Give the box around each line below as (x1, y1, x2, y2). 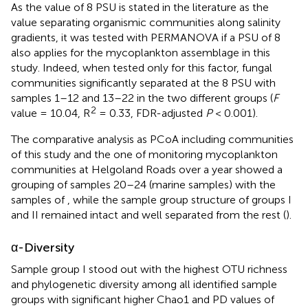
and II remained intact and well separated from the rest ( (11, 208, 286, 221)
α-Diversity (11, 239, 74, 255)
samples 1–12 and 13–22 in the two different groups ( (11, 91, 273, 104)
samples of (11, 192, 67, 206)
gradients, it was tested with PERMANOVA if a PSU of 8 (11, 30, 280, 44)
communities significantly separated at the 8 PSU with (11, 76, 276, 89)
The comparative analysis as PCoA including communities (11, 132, 294, 146)
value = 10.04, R (11, 106, 90, 120)
